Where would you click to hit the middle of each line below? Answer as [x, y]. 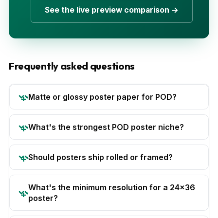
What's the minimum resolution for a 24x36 [112, 187]
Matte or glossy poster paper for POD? [102, 97]
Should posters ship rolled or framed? [100, 157]
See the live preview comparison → [111, 10]
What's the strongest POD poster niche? [106, 127]
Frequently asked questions [72, 66]
